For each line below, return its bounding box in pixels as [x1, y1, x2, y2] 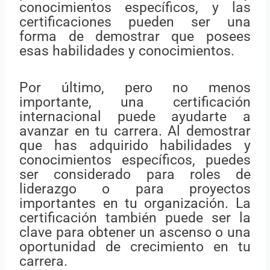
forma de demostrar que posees [19, 28, 251, 45]
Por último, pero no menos [19, 79, 251, 96]
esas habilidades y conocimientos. [19, 42, 235, 59]
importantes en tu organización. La [19, 195, 251, 212]
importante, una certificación [19, 93, 251, 110]
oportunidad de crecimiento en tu [19, 238, 251, 255]
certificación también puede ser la [19, 209, 251, 226]
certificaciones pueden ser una [19, 13, 251, 30]
